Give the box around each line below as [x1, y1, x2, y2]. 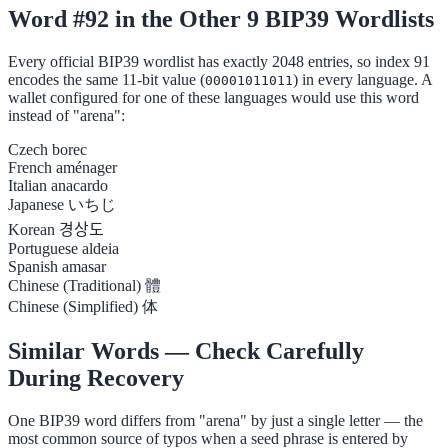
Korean [8, 221, 55, 239]
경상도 [59, 221, 104, 239]
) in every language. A [293, 71, 432, 89]
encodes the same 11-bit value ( [8, 71, 205, 89]
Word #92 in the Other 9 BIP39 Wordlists [8, 6, 434, 33]
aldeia [82, 240, 119, 258]
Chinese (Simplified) [8, 298, 138, 316]
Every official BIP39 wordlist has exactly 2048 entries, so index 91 [8, 53, 430, 71]
